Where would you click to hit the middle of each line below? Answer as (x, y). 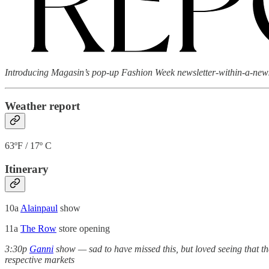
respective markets (40, 260)
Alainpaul (39, 208)
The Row (38, 229)
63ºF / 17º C (28, 145)
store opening (83, 229)
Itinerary (27, 169)
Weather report (42, 106)
